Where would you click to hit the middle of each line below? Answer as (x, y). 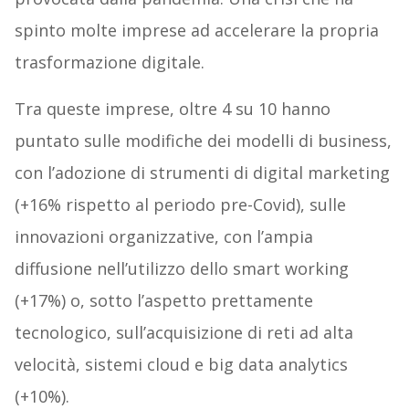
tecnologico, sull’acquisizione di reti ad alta (184, 333)
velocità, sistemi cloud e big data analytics (181, 365)
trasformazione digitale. (109, 63)
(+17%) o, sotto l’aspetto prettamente (163, 301)
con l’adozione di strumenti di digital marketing (202, 173)
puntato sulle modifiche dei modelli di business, (203, 141)
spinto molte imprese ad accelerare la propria (196, 31)
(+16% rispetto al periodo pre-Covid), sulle (180, 205)
